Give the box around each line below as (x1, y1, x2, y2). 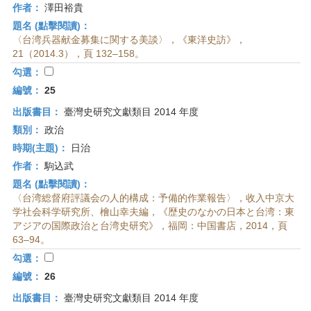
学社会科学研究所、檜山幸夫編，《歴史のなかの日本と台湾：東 (12, 206, 294, 217)
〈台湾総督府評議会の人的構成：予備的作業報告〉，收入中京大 (12, 192, 294, 203)
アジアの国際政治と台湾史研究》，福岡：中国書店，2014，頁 (12, 220, 287, 231)
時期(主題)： (12, 142, 68, 153)
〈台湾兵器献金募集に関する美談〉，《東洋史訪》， (12, 34, 246, 45)
